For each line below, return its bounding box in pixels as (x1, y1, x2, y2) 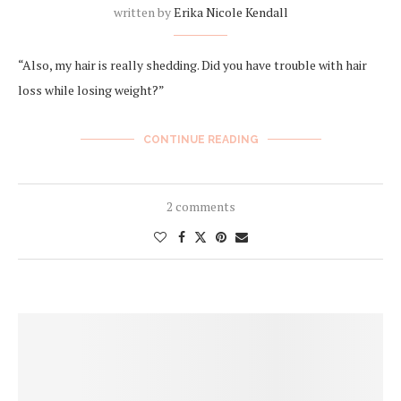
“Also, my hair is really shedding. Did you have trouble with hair (18, 55, 367, 73)
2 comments (166, 197, 235, 215)
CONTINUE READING (142, 132, 259, 146)
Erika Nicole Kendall (173, 3, 288, 21)
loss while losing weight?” (18, 81, 165, 98)
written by (113, 3, 174, 21)
